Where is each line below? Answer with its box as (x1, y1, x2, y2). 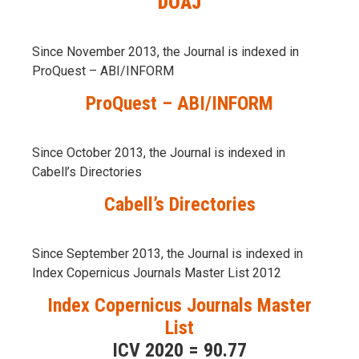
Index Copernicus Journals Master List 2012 (32, 264, 281, 280)
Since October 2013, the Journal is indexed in (32, 144, 285, 160)
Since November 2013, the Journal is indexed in (32, 43, 299, 59)
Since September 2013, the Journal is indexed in (32, 245, 303, 261)
